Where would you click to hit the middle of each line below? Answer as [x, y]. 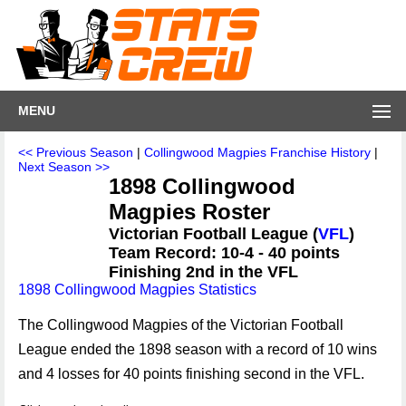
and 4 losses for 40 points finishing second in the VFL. [191, 374]
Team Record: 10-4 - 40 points [224, 253]
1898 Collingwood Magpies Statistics [137, 290]
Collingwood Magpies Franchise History [257, 152]
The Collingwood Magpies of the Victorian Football [181, 325]
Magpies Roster [189, 212]
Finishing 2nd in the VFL [203, 272]
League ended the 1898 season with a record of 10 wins [198, 349]
